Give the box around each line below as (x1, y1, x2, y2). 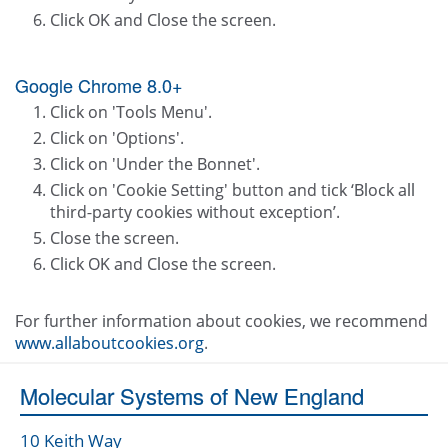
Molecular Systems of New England (20, 380, 364, 412)
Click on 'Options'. (50, 127, 184, 150)
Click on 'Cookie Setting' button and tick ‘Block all (50, 179, 415, 202)
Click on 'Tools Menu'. (50, 101, 212, 124)
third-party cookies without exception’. (50, 201, 340, 224)
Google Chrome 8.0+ (15, 72, 183, 99)
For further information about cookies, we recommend (15, 310, 428, 333)
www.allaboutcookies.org (15, 332, 204, 355)
